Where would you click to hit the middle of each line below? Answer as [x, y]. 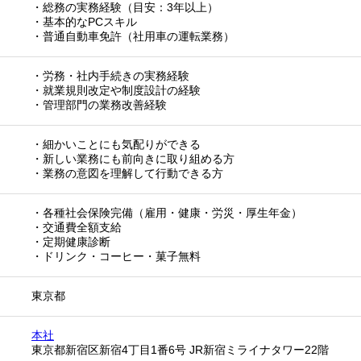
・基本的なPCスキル [84, 21]
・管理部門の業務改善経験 [99, 104]
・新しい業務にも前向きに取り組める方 [133, 158]
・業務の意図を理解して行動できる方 [127, 173]
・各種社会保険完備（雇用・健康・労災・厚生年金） [167, 212]
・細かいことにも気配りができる [116, 144]
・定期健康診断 [71, 241]
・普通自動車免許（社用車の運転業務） [133, 36]
